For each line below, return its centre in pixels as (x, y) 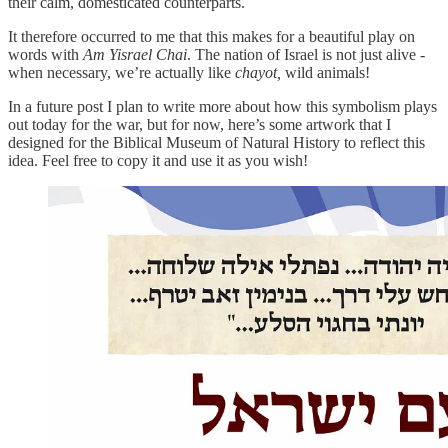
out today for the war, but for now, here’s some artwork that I (199, 124)
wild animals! (325, 72)
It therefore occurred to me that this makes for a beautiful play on (211, 36)
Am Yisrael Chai (135, 54)
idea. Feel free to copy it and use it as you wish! (158, 160)
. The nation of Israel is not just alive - (306, 54)
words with (45, 54)
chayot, (258, 72)
